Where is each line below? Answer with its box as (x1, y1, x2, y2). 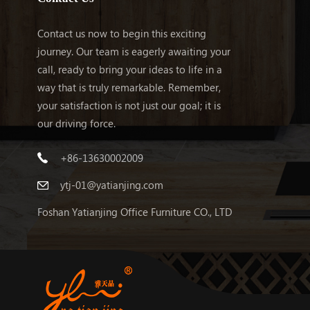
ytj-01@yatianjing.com (60, 178, 163, 192)
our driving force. (37, 116, 116, 131)
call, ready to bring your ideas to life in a (37, 62, 222, 77)
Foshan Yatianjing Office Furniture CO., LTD (37, 205, 232, 219)
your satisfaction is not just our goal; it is (37, 98, 221, 113)
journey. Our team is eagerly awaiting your (37, 44, 230, 59)
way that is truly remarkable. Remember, (37, 80, 221, 95)
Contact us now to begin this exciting (37, 26, 206, 41)
